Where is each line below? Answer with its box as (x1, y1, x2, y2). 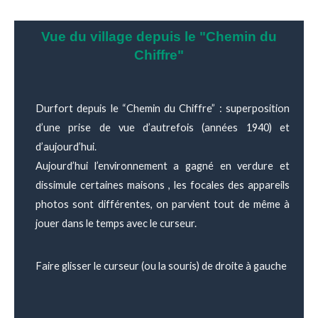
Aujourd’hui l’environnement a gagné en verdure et (35, 159, 290, 172)
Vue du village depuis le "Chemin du (41, 28, 277, 44)
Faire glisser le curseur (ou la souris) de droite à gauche (35, 260, 287, 273)
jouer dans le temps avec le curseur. (35, 216, 197, 229)
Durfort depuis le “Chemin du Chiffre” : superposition (35, 102, 290, 114)
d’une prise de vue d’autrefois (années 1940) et (35, 121, 290, 133)
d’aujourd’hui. (35, 140, 97, 153)
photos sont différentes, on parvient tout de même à (35, 197, 290, 210)
